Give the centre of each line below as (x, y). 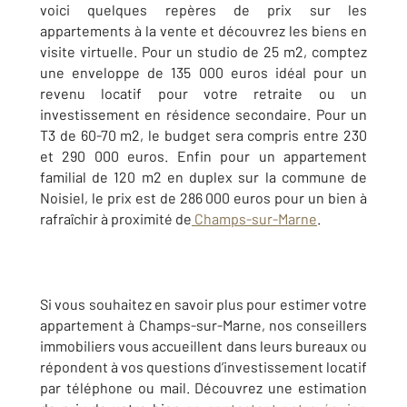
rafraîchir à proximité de (116, 219)
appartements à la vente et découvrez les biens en (203, 31)
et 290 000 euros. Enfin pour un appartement (203, 156)
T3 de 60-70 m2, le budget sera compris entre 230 (203, 135)
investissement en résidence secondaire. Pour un (203, 114)
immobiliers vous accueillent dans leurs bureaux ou (203, 346)
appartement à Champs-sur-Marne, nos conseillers (203, 325)
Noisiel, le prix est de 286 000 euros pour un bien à (203, 198)
